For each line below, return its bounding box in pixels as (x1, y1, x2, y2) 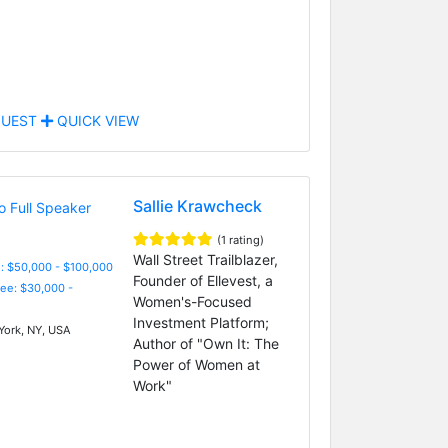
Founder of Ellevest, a (132, 271, 273, 289)
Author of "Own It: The (132, 334, 279, 352)
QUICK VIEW (52, 111, 139, 129)
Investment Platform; (132, 313, 269, 331)
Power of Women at (132, 355, 260, 373)
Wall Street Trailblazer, (132, 250, 278, 268)
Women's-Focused (132, 292, 252, 310)
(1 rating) (216, 232, 264, 247)
